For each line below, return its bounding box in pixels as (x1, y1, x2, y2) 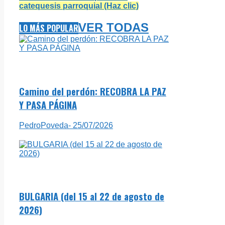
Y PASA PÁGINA (19, 97, 77, 111)
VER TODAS (78, 21, 149, 35)
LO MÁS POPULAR (19, 22, 78, 35)
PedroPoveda (19, 121, 68, 130)
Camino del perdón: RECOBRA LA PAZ (19, 84, 166, 98)
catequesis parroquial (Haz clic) (19, 2, 139, 11)
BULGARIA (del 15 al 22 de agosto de (19, 189, 164, 203)
